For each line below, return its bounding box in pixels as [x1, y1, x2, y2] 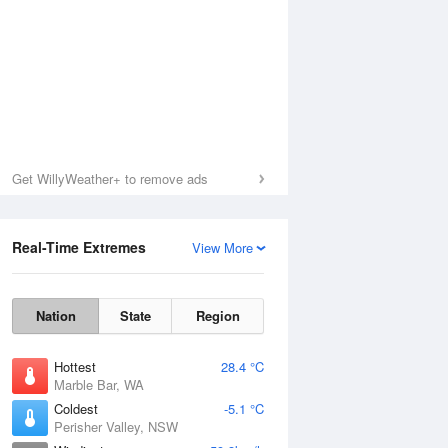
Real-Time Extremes [12, 237, 146, 257]
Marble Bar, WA [54, 375, 144, 394]
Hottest [54, 357, 96, 376]
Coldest [54, 399, 98, 418]
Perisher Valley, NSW [54, 417, 178, 436]
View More [192, 238, 253, 257]
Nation [35, 306, 76, 325]
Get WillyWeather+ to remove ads [12, 169, 208, 188]
